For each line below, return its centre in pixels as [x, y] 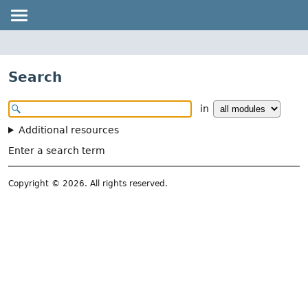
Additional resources [69, 130]
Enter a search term [57, 151]
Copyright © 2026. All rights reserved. [88, 183]
